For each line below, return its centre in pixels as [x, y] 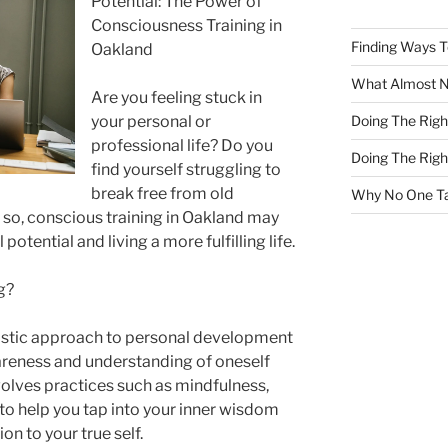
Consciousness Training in [186, 26]
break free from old [162, 194]
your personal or [151, 122]
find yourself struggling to [186, 170]
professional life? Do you [182, 146]
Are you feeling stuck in [176, 98]
